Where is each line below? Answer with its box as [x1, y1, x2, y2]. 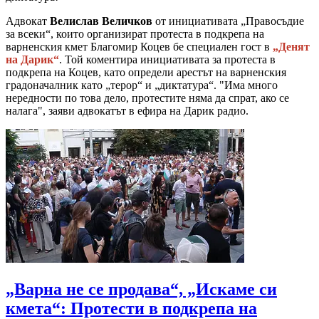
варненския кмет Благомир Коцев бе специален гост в [6, 40, 273, 53]
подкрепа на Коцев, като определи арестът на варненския [6, 66, 286, 78]
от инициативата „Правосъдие [152, 14, 304, 27]
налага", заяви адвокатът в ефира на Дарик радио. [6, 104, 249, 117]
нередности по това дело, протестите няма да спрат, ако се [6, 91, 289, 104]
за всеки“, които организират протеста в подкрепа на [6, 27, 264, 40]
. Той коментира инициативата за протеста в [59, 53, 276, 66]
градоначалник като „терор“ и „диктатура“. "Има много [6, 78, 278, 91]
